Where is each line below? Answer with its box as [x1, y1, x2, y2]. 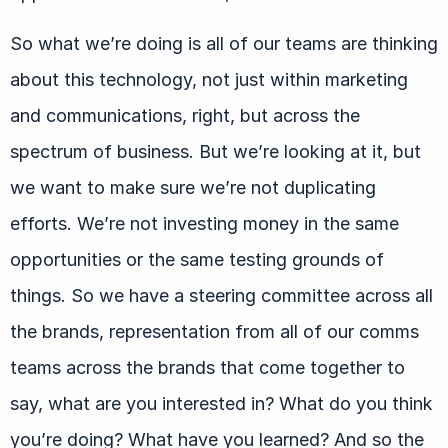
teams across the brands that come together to [10, 356, 405, 378]
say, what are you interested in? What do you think [10, 392, 433, 414]
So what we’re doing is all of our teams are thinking [10, 32, 438, 54]
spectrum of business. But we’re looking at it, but [10, 140, 421, 162]
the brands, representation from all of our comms [10, 320, 419, 342]
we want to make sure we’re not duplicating [10, 176, 376, 198]
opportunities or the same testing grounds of [10, 248, 384, 270]
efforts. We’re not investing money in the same [10, 212, 399, 234]
